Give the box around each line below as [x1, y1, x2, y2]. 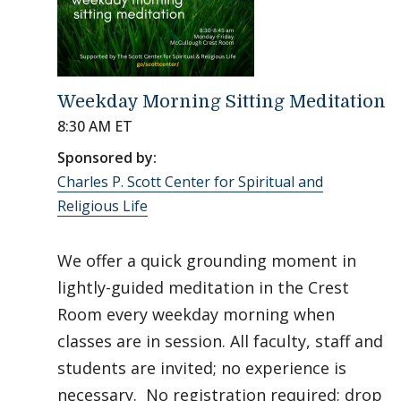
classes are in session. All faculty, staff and [57, 330, 383, 352]
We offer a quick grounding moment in [57, 250, 356, 271]
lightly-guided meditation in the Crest [57, 277, 349, 298]
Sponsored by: [57, 148, 157, 167]
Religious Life [57, 196, 148, 216]
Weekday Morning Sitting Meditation [57, 91, 386, 112]
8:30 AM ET [57, 116, 132, 136]
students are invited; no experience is [57, 357, 346, 379]
